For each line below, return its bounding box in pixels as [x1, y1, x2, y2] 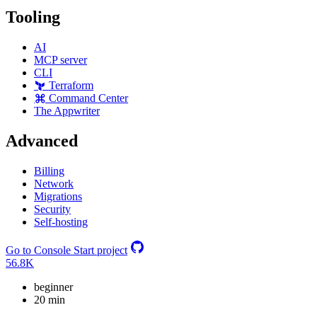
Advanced [6, 132, 78, 151]
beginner [34, 281, 73, 294]
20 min [34, 294, 65, 306]
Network [34, 178, 74, 190]
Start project [74, 244, 127, 257]
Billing [34, 165, 64, 178]
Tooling [6, 8, 60, 27]
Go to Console [6, 244, 71, 257]
